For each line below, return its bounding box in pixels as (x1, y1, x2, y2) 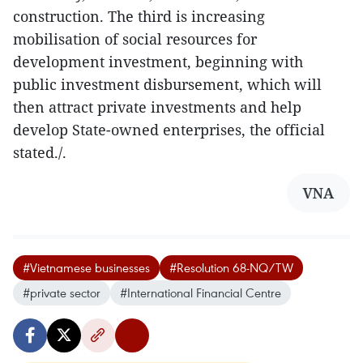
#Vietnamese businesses (23, 258, 150, 275)
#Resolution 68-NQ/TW (169, 258, 293, 275)
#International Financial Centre (120, 284, 281, 301)
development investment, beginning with (13, 51, 303, 71)
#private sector (23, 284, 100, 301)
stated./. (13, 142, 66, 162)
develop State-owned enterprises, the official (13, 119, 325, 139)
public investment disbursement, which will (13, 74, 322, 94)
